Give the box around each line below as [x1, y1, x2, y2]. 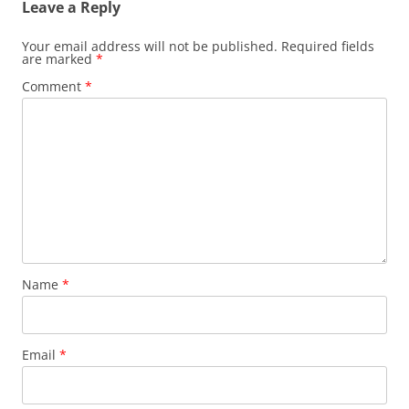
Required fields [281, 37, 374, 55]
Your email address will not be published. [22, 37, 278, 55]
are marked [22, 50, 96, 68]
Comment [22, 78, 85, 95]
